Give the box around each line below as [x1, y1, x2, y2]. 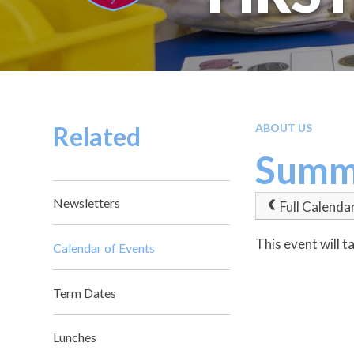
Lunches [53, 330, 97, 345]
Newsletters [53, 194, 121, 210]
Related [53, 120, 141, 152]
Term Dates [53, 284, 117, 300]
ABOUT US [255, 120, 313, 134]
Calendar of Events [53, 239, 156, 255]
